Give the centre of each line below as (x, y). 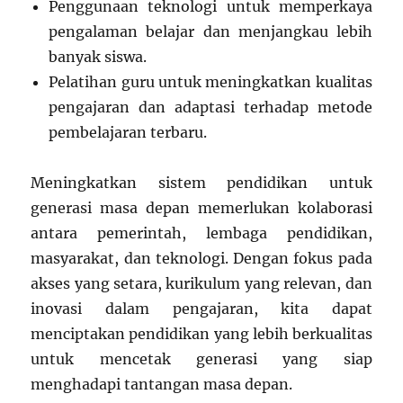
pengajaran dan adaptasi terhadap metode (210, 107)
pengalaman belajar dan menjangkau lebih (210, 31)
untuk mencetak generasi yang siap (201, 359)
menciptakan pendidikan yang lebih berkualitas (201, 334)
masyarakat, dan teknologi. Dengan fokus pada (201, 258)
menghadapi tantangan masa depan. (162, 384)
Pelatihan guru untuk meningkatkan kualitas (210, 82)
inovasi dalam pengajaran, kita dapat (201, 309)
